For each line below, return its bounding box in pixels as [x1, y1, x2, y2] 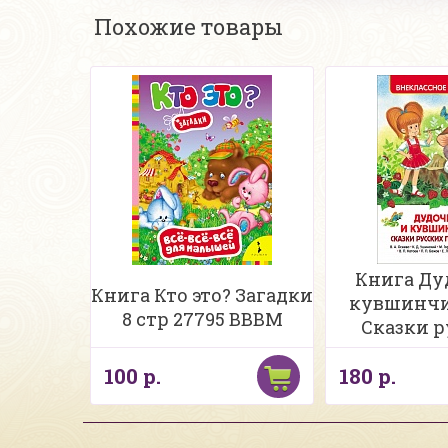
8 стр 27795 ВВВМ [121, 307, 283, 331]
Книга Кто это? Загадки [91, 283, 313, 307]
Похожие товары [94, 12, 283, 41]
